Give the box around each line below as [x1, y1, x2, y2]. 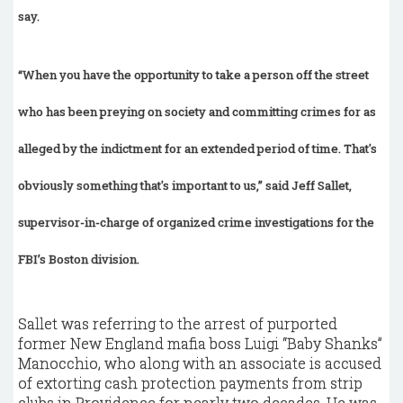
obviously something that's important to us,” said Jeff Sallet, [18, 177, 352, 194]
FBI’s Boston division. [18, 251, 139, 268]
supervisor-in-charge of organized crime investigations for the [18, 214, 374, 231]
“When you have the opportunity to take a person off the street [18, 67, 369, 84]
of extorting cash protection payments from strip [18, 373, 363, 393]
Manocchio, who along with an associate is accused [18, 354, 381, 373]
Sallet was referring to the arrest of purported [18, 314, 337, 334]
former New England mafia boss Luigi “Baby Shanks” [18, 334, 382, 354]
